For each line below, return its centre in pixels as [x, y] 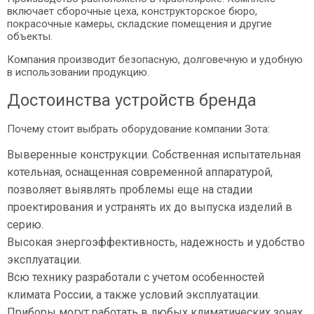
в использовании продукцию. [78, 72]
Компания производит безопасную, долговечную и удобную [155, 60]
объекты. [30, 36]
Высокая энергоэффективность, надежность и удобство [156, 242]
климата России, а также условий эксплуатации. [134, 295]
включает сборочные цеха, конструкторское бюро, [132, 11]
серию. [25, 225]
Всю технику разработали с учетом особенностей [136, 277]
